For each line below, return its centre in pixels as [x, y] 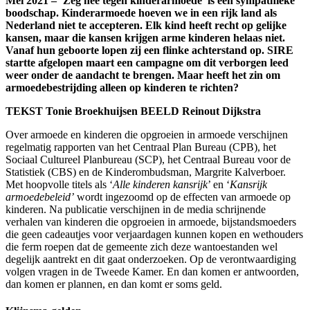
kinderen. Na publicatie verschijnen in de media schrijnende [136, 209]
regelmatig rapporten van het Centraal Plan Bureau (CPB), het [141, 147]
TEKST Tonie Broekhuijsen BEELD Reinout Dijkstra [133, 111]
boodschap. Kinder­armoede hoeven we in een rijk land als [141, 12]
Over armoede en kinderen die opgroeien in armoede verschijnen [147, 134]
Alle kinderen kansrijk [160, 184]
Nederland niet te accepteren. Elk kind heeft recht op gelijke [146, 25]
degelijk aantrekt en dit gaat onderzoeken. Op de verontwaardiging [151, 259]
